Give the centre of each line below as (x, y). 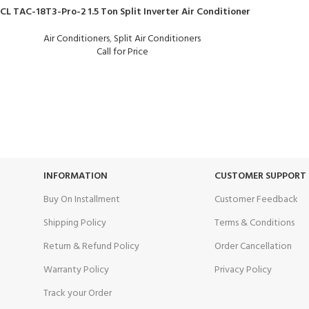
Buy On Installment (82, 199)
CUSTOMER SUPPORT (260, 176)
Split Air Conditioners (157, 39)
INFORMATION (76, 176)
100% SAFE (277, 93)
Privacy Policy (243, 270)
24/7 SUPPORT (115, 93)
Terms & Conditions (255, 223)
